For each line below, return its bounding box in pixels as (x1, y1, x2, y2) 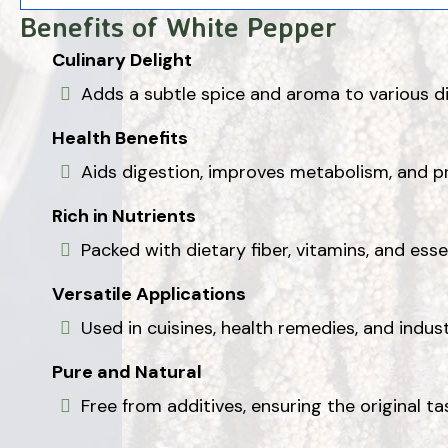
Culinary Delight (52, 47, 192, 72)
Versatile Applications (52, 281, 246, 306)
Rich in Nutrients (52, 203, 196, 228)
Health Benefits (52, 125, 188, 150)
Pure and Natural (52, 359, 202, 384)
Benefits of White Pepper (20, 8, 337, 44)
